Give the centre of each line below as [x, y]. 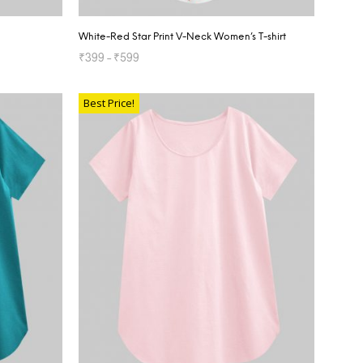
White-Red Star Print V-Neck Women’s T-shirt [182, 36]
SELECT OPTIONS [123, 85]
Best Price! [109, 102]
